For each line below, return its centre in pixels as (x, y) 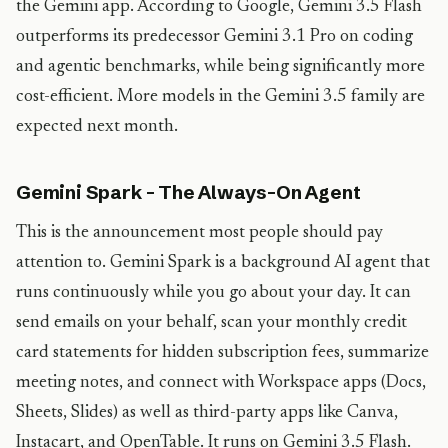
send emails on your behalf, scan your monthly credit (211, 323)
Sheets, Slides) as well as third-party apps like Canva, (207, 413)
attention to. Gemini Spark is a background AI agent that (223, 263)
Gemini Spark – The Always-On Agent (188, 192)
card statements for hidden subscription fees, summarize (222, 353)
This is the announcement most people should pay (199, 233)
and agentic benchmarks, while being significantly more (220, 67)
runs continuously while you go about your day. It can (213, 293)
